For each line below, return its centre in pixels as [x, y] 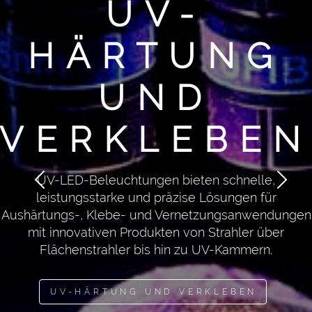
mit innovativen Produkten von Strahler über [156, 232]
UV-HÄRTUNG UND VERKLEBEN [154, 292]
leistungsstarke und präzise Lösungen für [156, 197]
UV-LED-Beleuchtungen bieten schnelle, [156, 180]
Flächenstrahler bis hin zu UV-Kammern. [156, 250]
